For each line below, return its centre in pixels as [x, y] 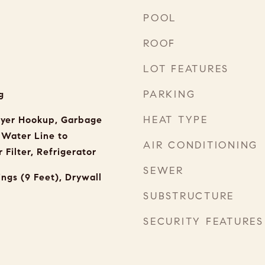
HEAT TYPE [176, 120]
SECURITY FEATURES [203, 222]
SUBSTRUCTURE [189, 196]
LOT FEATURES [186, 69]
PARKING [169, 94]
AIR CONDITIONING [201, 145]
